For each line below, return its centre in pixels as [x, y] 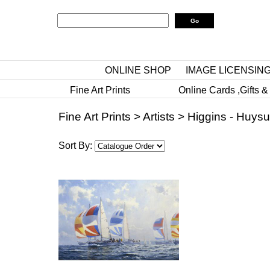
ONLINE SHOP [138, 70]
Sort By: [77, 146]
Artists [159, 117]
